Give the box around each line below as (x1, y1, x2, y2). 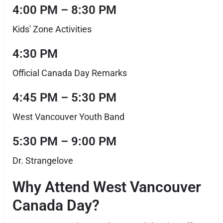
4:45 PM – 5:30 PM (12, 91, 116, 105)
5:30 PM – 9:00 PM (12, 134, 116, 148)
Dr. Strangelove (12, 155, 73, 166)
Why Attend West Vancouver (12, 178, 201, 196)
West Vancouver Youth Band (12, 111, 124, 122)
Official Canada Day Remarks (12, 68, 127, 78)
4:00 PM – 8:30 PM (12, 3, 116, 17)
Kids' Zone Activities (12, 24, 92, 34)
